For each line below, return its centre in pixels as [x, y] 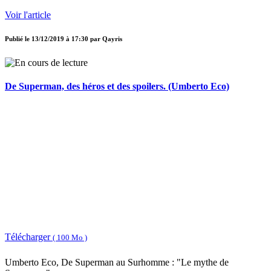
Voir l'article [28, 15]
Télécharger [29, 237]
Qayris [112, 39]
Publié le [18, 39]
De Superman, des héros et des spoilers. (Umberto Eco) [117, 86]
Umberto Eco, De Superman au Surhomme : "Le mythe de [117, 263]
